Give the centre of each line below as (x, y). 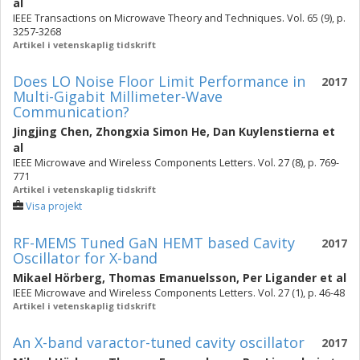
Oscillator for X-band (85, 258)
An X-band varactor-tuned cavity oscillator (159, 342)
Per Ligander (280, 278)
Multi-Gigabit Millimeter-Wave (118, 96)
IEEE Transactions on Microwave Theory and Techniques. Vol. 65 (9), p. (179, 18)
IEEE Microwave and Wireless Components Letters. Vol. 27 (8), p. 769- (176, 163)
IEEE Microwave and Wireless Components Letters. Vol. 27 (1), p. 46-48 (179, 293)
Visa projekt (54, 206)
